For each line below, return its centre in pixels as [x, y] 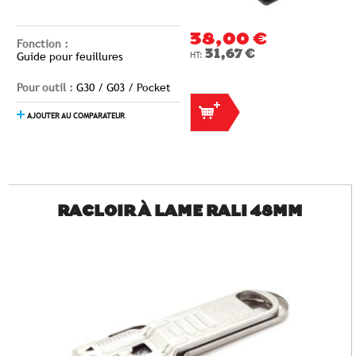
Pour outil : [46, 87]
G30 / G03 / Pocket [124, 87]
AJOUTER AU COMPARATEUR [75, 116]
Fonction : [43, 44]
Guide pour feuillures [70, 56]
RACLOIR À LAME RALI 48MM [180, 213]
